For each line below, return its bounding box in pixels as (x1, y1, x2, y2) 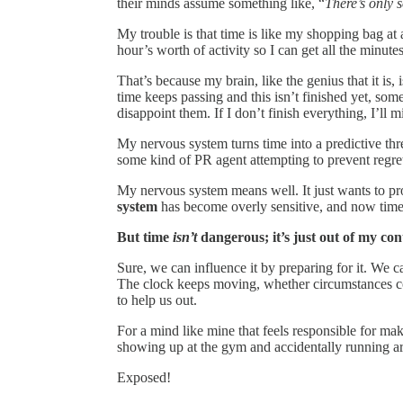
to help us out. (117, 291, 197, 308)
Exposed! (117, 369, 171, 385)
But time (117, 228, 173, 245)
